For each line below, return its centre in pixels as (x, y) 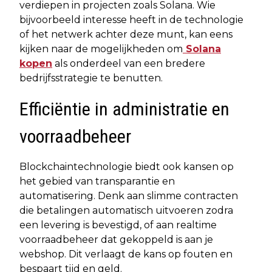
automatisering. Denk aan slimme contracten (129, 195)
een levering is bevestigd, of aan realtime (118, 225)
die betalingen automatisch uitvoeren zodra (126, 210)
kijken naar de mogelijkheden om (101, 49)
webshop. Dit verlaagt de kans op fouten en (126, 254)
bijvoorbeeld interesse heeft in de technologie (131, 19)
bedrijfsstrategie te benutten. (91, 78)
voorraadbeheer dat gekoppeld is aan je (116, 239)
